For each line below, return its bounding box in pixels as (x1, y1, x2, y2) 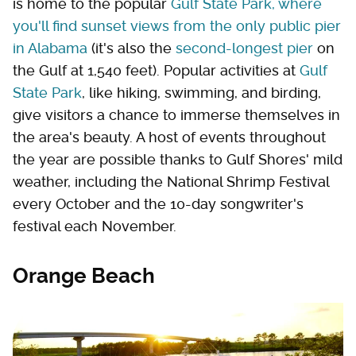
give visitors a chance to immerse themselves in (13, 106, 340, 124)
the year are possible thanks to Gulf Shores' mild (13, 151, 342, 168)
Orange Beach (13, 264, 155, 288)
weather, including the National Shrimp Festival (13, 173, 329, 191)
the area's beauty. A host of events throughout (13, 129, 326, 146)
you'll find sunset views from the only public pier (13, 17, 341, 35)
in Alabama (13, 40, 87, 57)
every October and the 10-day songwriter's (13, 195, 304, 213)
